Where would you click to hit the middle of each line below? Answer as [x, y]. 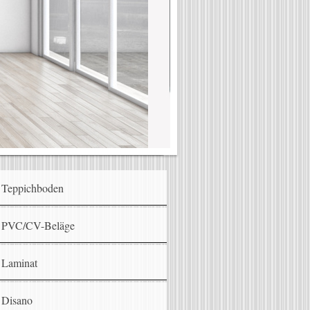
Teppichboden [33, 188]
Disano [17, 300]
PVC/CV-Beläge [38, 226]
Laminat [20, 263]
